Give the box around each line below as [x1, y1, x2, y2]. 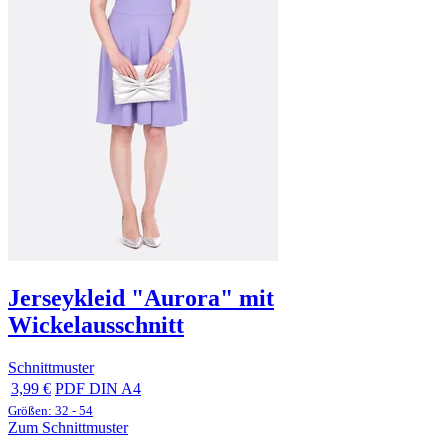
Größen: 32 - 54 [8, 403, 93, 419]
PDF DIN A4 [55, 380, 141, 398]
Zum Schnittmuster [8, 419, 128, 437]
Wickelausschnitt [8, 312, 184, 339]
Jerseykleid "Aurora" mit [8, 285, 274, 312]
